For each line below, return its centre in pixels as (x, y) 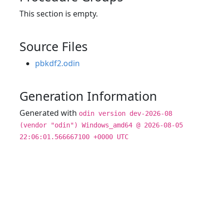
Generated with (49, 113)
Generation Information (88, 96)
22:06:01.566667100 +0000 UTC (74, 137)
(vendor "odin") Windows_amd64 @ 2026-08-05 (101, 125)
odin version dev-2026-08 (126, 113)
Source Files (54, 46)
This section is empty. (59, 14)
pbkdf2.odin (57, 63)
